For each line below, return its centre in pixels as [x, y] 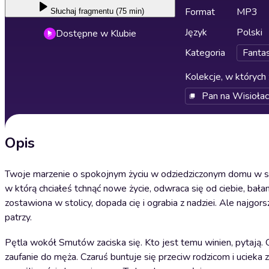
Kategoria [205, 53]
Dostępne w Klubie [96, 34]
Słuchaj [63, 11]
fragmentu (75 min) [111, 11]
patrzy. [18, 217]
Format [200, 12]
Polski [249, 32]
